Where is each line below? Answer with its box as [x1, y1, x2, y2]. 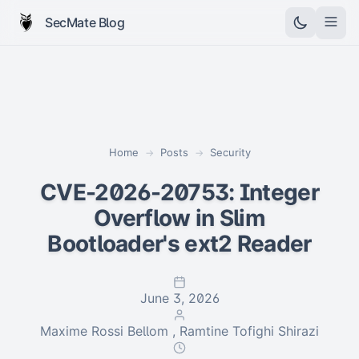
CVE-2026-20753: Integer [40, 179, 319, 206]
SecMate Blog [45, 14, 125, 30]
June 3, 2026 [139, 290, 220, 306]
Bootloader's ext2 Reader [47, 230, 312, 257]
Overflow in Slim [94, 204, 265, 232]
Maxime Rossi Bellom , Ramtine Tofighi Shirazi [40, 323, 319, 339]
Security [209, 146, 251, 159]
